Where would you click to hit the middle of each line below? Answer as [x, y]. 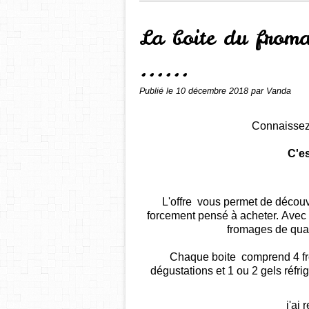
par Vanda [271, 91]
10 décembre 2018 [213, 91]
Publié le [158, 91]
